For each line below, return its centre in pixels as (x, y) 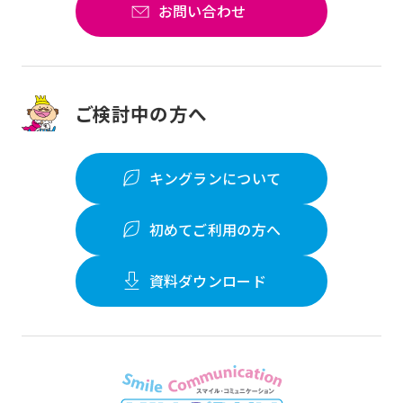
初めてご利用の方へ (215, 230)
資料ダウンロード (208, 281)
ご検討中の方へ (141, 113)
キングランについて (215, 179)
